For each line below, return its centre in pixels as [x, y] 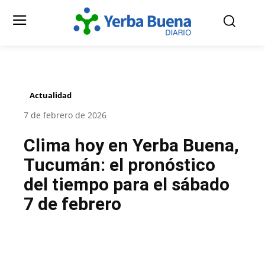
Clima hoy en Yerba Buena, [131, 146]
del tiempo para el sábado [127, 185]
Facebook [66, 253]
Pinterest [206, 253]
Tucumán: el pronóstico [119, 165]
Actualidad [51, 96]
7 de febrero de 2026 [65, 115]
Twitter [139, 253]
